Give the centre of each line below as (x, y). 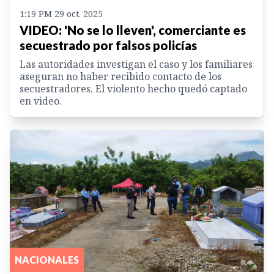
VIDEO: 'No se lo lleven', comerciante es (133, 30)
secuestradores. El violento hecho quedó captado (133, 89)
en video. (41, 101)
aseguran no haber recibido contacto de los (120, 77)
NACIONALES (47, 260)
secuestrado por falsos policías (108, 46)
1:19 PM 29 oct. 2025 (61, 14)
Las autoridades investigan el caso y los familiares (136, 65)
